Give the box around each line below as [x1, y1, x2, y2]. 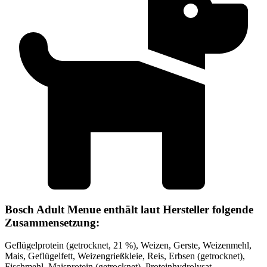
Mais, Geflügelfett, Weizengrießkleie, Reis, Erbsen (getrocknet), [5, 251, 245, 262]
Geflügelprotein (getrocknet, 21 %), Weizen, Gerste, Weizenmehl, [5, 240, 252, 251]
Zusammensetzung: [5, 216, 100, 229]
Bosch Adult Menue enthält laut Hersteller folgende [5, 203, 253, 216]
